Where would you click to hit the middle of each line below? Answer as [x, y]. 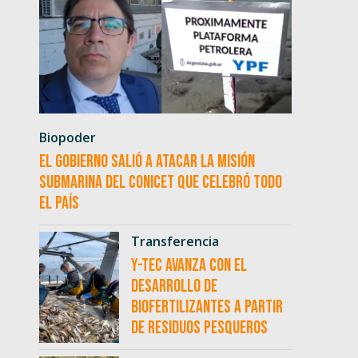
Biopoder [68, 138]
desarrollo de [175, 287]
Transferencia [175, 242]
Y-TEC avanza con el [189, 266]
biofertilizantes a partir [207, 308]
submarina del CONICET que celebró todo [161, 183]
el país [60, 204]
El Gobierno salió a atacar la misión [147, 162]
